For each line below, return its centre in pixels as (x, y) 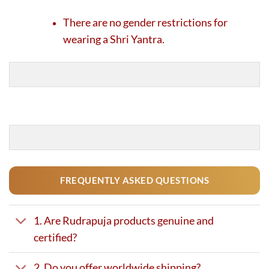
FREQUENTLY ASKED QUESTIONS (134, 180)
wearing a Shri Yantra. (114, 39)
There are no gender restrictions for (146, 22)
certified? (55, 237)
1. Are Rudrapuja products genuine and (123, 220)
